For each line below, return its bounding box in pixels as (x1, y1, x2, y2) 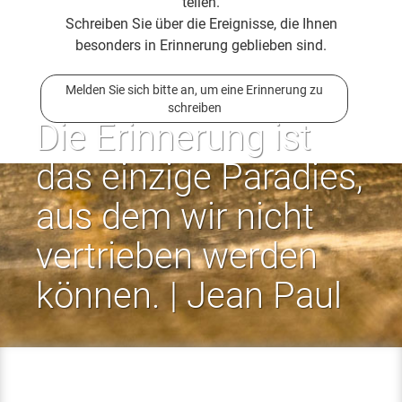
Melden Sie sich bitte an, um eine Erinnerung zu (66, 82, 323, 97)
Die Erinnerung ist (36, 116, 311, 159)
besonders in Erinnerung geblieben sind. (75, 36, 327, 54)
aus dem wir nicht (36, 195, 314, 238)
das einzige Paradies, (36, 155, 363, 198)
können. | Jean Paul (36, 274, 342, 317)
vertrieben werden (36, 234, 318, 277)
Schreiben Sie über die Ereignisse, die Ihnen (65, 14, 337, 32)
